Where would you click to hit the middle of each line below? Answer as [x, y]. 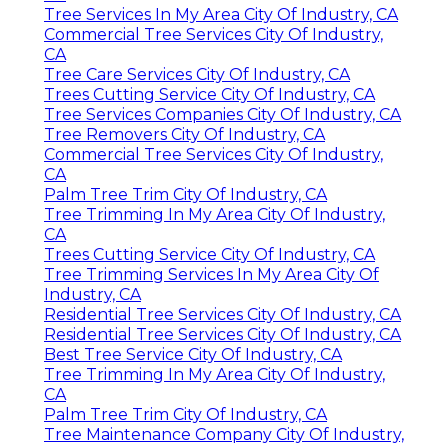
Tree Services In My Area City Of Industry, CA [221, 15]
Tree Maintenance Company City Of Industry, [224, 435]
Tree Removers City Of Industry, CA [184, 135]
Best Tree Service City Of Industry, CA [193, 355]
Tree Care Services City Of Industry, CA [197, 75]
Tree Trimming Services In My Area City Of [211, 275]
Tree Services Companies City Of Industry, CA [222, 115]
